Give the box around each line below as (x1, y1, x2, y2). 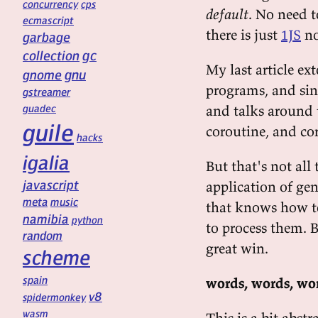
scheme (23, 244, 90, 270)
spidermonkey (23, 290, 86, 303)
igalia (23, 150, 70, 174)
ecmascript (23, 13, 74, 26)
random (23, 227, 62, 243)
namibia (23, 210, 69, 226)
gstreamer (23, 84, 70, 99)
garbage (23, 28, 70, 45)
